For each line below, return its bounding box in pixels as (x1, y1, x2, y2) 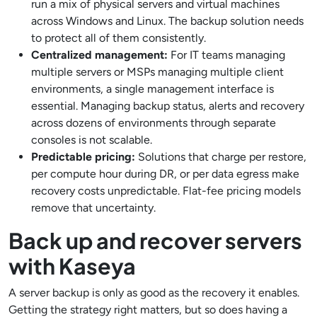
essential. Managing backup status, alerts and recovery (31, 99, 304, 113)
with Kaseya (8, 252, 136, 279)
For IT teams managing (168, 48, 285, 62)
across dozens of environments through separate (31, 116, 276, 129)
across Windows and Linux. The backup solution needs (31, 14, 304, 28)
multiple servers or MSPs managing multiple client (31, 65, 284, 79)
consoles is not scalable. (31, 133, 152, 146)
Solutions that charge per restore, (135, 150, 306, 163)
